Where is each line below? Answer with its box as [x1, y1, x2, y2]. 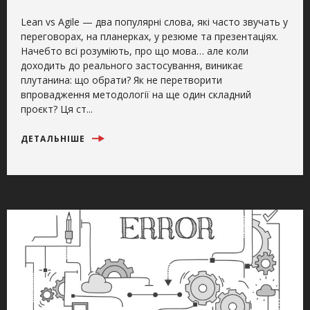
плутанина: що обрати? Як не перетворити [21, 73, 222, 86]
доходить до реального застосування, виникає [21, 58, 243, 72]
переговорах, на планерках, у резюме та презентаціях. [21, 29, 278, 43]
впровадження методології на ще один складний [21, 87, 251, 101]
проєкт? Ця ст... [21, 102, 93, 116]
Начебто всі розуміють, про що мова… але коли [21, 44, 248, 57]
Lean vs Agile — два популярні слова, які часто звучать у [21, 15, 288, 28]
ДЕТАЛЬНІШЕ [21, 132, 88, 145]
